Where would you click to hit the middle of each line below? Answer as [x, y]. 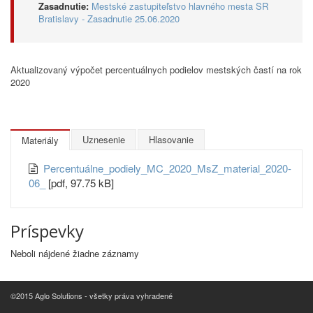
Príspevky [47, 231]
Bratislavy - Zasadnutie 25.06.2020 [109, 19]
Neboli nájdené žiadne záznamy [75, 253]
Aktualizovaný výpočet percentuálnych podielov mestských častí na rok [156, 70]
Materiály [40, 140]
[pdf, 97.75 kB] [81, 183]
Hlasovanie [171, 139]
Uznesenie [104, 139]
